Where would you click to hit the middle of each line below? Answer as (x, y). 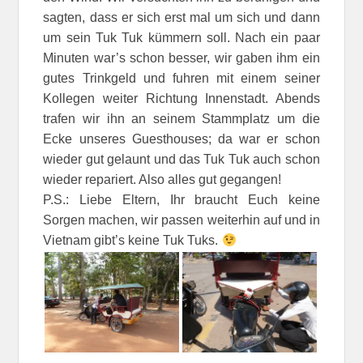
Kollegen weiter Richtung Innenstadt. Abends (181, 99)
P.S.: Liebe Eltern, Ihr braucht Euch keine (181, 200)
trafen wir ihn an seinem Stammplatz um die (181, 119)
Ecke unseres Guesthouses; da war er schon (181, 139)
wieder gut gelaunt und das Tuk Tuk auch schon (181, 160)
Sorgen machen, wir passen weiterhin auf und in (181, 220)
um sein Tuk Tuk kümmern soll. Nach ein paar (181, 38)
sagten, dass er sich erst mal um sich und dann (181, 18)
